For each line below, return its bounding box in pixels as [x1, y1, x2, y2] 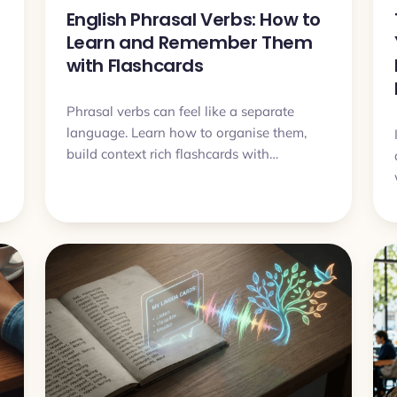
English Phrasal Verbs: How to [66, 6, 322, 32]
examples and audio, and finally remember [66, 166, 328, 183]
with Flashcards [66, 52, 204, 78]
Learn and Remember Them [66, 29, 313, 55]
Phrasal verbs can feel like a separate [66, 102, 294, 120]
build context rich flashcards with [66, 144, 269, 162]
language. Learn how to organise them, [66, 123, 307, 141]
